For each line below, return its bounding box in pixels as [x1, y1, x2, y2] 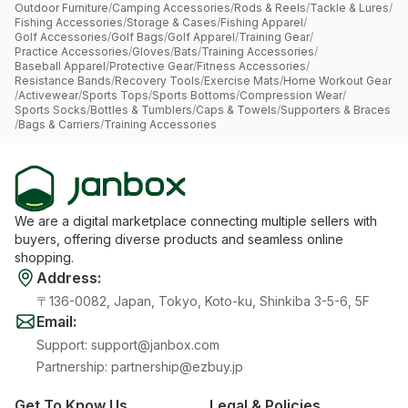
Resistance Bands [15, 74, 111, 87]
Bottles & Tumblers [90, 103, 192, 117]
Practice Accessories [15, 45, 128, 58]
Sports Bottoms [152, 88, 236, 102]
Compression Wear [240, 88, 342, 102]
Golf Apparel [168, 30, 235, 44]
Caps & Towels [196, 103, 277, 117]
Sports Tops [82, 88, 148, 102]
